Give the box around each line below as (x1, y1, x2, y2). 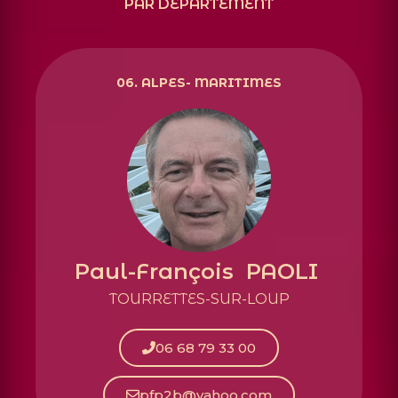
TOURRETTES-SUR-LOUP (108, 290, 290, 307)
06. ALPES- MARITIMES (116, 74, 282, 91)
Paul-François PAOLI (74, 258, 324, 284)
